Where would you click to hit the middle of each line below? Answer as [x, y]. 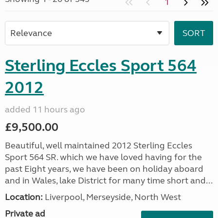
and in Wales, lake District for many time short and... [109, 181]
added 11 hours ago [45, 109]
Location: [24, 197]
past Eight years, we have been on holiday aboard [104, 169]
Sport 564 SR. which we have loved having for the [103, 157]
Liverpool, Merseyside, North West [112, 197]
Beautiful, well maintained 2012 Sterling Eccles [99, 145]
